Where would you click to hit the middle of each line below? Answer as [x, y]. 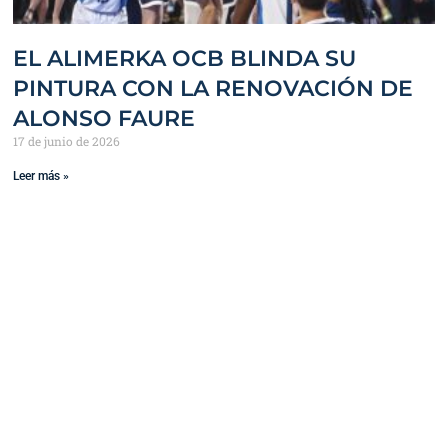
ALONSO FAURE [104, 119]
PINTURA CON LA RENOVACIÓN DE [213, 89]
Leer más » [41, 176]
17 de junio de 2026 [67, 141]
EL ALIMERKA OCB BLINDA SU [185, 59]
